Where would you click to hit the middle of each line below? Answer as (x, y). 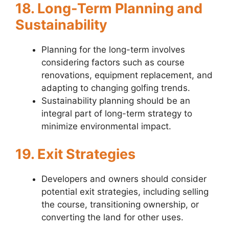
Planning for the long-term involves (113, 50)
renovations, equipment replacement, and (127, 75)
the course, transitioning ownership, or (120, 204)
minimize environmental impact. (106, 127)
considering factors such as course (113, 63)
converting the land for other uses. (112, 217)
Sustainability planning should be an (116, 101)
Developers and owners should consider (124, 179)
